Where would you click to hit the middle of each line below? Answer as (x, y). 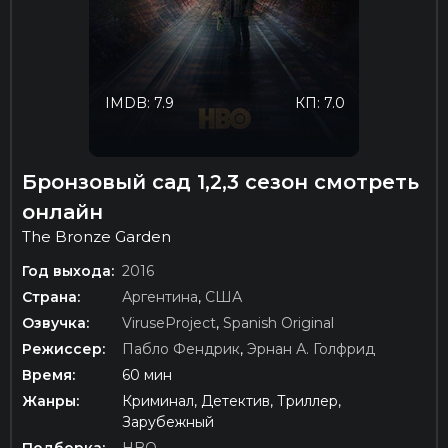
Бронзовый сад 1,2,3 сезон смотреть (220, 182)
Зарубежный (168, 422)
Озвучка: (55, 323)
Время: (48, 375)
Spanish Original (278, 323)
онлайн (62, 212)
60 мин (147, 375)
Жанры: (50, 401)
